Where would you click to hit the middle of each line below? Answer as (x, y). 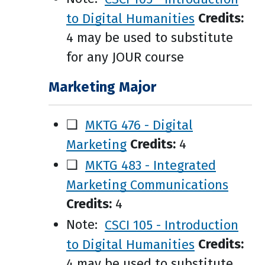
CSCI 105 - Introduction (172, 224)
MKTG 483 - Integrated (151, 165)
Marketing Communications (147, 184)
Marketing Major (102, 87)
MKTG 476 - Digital (139, 125)
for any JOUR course (125, 57)
